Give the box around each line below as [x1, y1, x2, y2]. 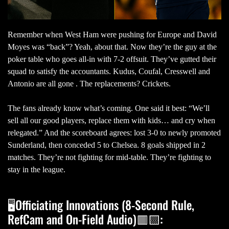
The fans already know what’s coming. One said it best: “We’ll [8, 104, 210, 113]
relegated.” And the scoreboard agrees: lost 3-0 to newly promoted [8, 128, 221, 138]
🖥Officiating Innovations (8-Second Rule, [8, 196, 194, 214]
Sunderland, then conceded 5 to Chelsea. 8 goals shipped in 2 [8, 141, 205, 150]
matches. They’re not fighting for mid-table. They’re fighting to [8, 153, 211, 162]
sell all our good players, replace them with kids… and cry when [8, 116, 215, 125]
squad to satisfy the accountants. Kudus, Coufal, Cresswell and [8, 67, 210, 76]
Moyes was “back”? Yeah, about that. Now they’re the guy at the [8, 42, 217, 52]
